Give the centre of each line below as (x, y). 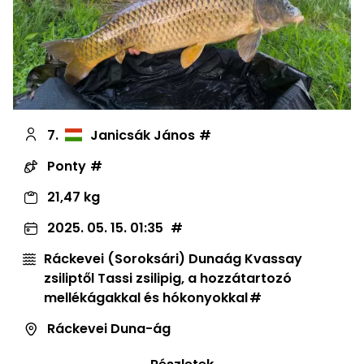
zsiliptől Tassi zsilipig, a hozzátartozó (168, 278)
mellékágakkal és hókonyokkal (146, 297)
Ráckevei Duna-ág (109, 328)
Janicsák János (143, 135)
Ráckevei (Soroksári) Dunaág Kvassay (173, 258)
